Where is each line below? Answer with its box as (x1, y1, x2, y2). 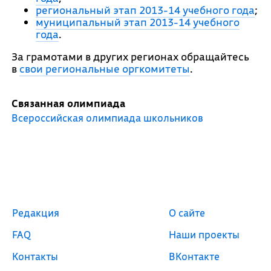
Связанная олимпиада (11, 97, 125, 109)
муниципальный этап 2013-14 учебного (35, 15, 240, 29)
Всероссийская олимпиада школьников (11, 111, 203, 124)
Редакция (11, 206, 59, 219)
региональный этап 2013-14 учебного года (35, 3, 255, 17)
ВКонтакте (169, 250, 220, 263)
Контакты (11, 250, 58, 263)
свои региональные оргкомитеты (19, 62, 190, 76)
